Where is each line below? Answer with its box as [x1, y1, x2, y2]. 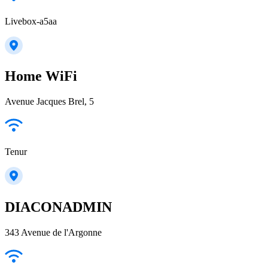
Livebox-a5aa [5, 16, 57, 26]
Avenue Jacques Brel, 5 [5, 96, 94, 107]
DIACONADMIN [5, 199, 112, 215]
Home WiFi [5, 68, 77, 84]
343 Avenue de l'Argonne [5, 227, 102, 238]
